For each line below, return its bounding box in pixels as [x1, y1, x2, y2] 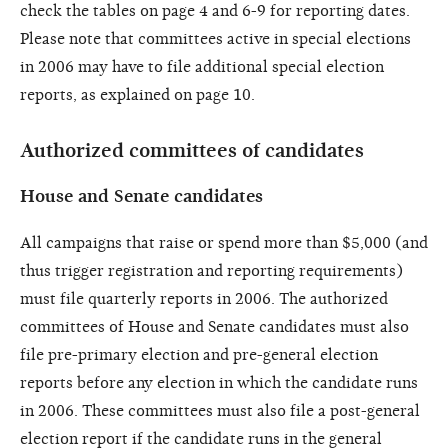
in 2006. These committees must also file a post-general [20, 401, 420, 420]
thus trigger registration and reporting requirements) [20, 261, 403, 280]
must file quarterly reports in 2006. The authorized [20, 289, 388, 308]
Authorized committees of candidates [20, 138, 364, 162]
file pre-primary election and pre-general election [20, 345, 378, 364]
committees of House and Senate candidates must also [20, 317, 409, 336]
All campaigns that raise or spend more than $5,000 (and [20, 233, 428, 252]
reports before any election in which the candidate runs [20, 373, 418, 392]
